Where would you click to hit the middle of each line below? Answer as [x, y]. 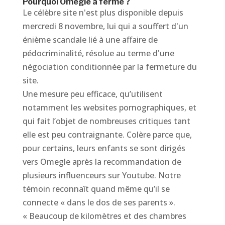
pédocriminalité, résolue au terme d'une [98, 53]
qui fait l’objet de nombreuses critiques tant [106, 121]
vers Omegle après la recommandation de [102, 162]
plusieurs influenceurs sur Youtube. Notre [101, 175]
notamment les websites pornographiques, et [109, 107]
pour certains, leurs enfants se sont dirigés [104, 148]
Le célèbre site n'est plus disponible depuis [103, 13]
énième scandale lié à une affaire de [90, 40]
